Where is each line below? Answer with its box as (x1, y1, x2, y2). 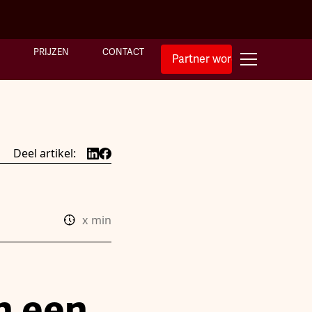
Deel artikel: (13, 146, 76, 161)
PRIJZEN (33, 47, 69, 58)
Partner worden (171, 52, 250, 66)
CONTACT (102, 47, 144, 58)
